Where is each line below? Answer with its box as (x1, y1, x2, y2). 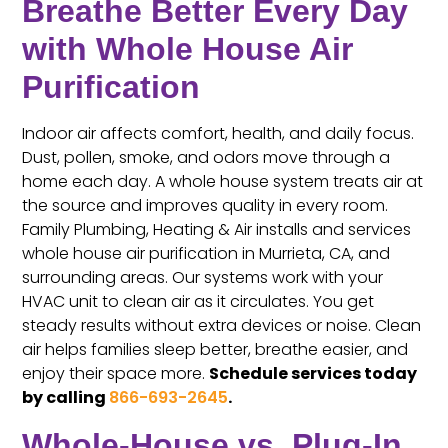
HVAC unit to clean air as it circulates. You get (22, 290, 375, 313)
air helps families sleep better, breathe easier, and (22, 338, 409, 361)
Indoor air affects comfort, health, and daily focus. (22, 122, 415, 145)
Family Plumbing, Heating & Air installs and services (22, 218, 412, 241)
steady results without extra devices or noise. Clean (22, 314, 422, 337)
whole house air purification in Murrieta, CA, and (22, 242, 391, 265)
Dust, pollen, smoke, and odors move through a (22, 146, 391, 169)
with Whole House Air (22, 31, 354, 67)
